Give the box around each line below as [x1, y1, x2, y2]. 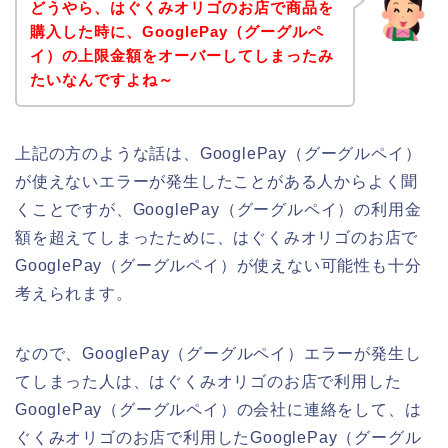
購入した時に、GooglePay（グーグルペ [29, 22, 324, 40]
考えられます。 [15, 284, 133, 302]
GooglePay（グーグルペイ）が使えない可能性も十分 [15, 256, 422, 274]
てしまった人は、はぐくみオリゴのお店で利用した [15, 372, 402, 390]
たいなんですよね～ [29, 70, 174, 88]
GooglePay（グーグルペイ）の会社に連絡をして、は [15, 400, 422, 418]
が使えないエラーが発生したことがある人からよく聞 [15, 172, 419, 190]
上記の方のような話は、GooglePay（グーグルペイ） [15, 144, 422, 162]
